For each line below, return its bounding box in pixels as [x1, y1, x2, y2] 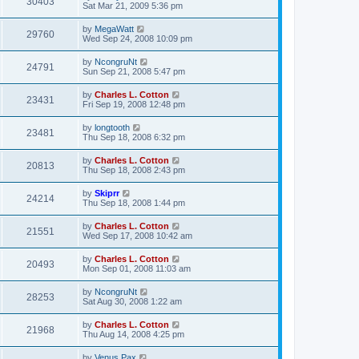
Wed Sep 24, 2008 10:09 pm [83, 34, 192, 43]
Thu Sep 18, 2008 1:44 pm [83, 198, 185, 208]
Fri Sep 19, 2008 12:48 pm [83, 99, 185, 109]
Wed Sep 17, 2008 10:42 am [83, 231, 192, 240]
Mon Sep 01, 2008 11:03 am [83, 264, 191, 273]
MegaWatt [95, 24, 134, 34]
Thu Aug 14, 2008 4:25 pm [83, 329, 184, 339]
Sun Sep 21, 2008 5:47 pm [83, 67, 185, 76]
